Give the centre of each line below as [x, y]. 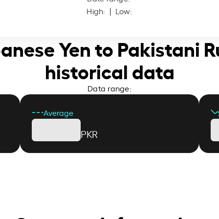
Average [58, 112]
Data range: [109, 88]
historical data [109, 70]
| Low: [120, 11]
